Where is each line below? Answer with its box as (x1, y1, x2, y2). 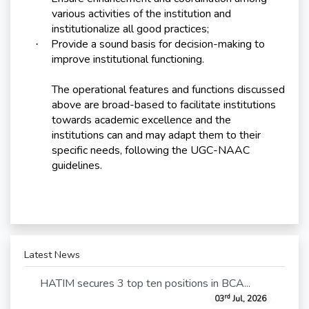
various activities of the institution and (52, 6, 231, 22)
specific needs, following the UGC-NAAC (52, 143, 250, 159)
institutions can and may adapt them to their (52, 128, 261, 143)
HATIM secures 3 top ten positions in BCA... (40, 276, 250, 292)
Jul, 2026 (230, 293, 266, 305)
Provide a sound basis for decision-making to (51, 37, 265, 52)
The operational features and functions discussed (52, 82, 285, 98)
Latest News (24, 248, 80, 262)
